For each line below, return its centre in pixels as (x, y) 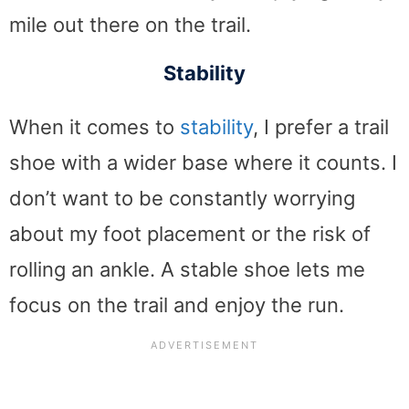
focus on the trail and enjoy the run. (177, 304)
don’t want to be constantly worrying (182, 198)
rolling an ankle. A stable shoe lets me (187, 269)
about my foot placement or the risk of (190, 233)
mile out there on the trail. (130, 25)
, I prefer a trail (321, 126)
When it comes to (94, 126)
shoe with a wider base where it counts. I (203, 162)
